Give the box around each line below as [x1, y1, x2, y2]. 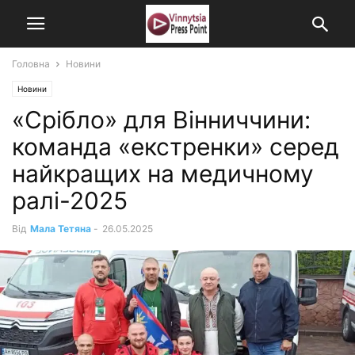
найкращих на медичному [12, 159, 314, 188]
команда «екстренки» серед [12, 132, 339, 161]
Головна [12, 58, 50, 70]
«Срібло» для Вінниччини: [12, 105, 311, 134]
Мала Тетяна [30, 223, 91, 235]
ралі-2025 [12, 186, 128, 215]
